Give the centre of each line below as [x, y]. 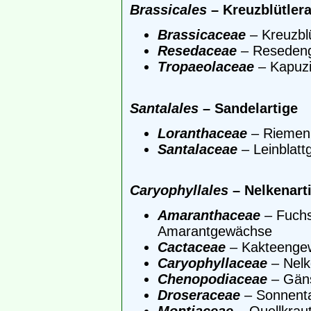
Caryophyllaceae [212, 263]
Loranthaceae [202, 133]
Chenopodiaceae [212, 279]
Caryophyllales [179, 191]
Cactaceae [192, 247]
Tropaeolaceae [206, 67]
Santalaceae [197, 149]
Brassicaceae [202, 35]
